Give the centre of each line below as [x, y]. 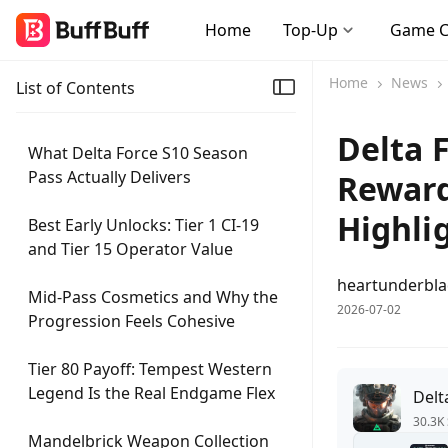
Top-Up [310, 30]
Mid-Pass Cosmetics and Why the [153, 297]
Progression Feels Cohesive [131, 321]
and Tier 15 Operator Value [130, 249]
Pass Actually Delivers [109, 177]
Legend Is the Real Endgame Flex [151, 393]
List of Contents [75, 88]
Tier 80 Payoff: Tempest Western [150, 369]
